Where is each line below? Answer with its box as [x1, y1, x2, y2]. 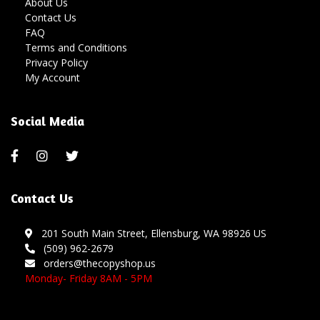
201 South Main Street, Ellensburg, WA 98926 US [36, 226, 266, 240]
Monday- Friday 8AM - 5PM [25, 271, 152, 285]
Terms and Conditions [25, 41, 127, 54]
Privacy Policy [25, 56, 88, 69]
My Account [25, 71, 80, 84]
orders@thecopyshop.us [38, 256, 156, 270]
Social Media [11, 113, 84, 129]
